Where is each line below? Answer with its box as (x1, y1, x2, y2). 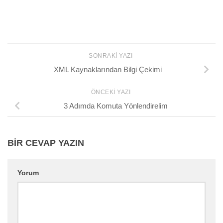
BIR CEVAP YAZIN (7, 138, 84, 148)
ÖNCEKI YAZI (91, 88, 132, 96)
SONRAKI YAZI (89, 52, 134, 59)
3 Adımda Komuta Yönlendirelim (63, 102, 168, 111)
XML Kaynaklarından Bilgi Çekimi (53, 65, 162, 74)
